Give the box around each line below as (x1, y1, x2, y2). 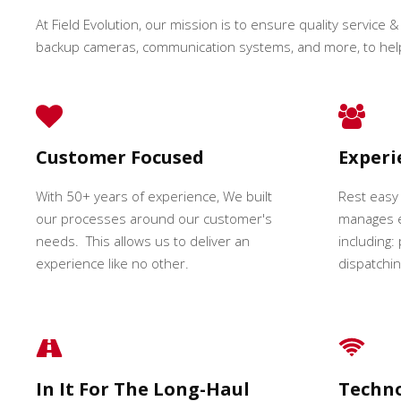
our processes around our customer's (36, 209, 272, 227)
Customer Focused (36, 145, 204, 169)
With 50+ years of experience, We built (36, 187, 272, 205)
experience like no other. (36, 254, 189, 272)
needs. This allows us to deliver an (36, 232, 250, 250)
